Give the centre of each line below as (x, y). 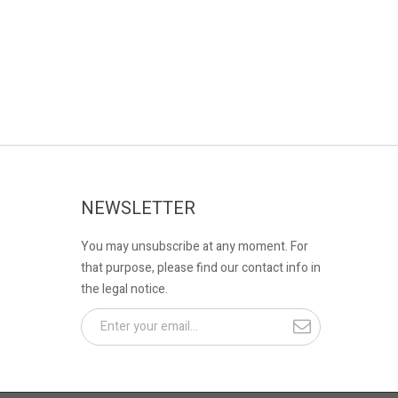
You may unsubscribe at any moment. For (195, 246)
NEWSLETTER (138, 208)
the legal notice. (124, 289)
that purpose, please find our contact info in (201, 267)
